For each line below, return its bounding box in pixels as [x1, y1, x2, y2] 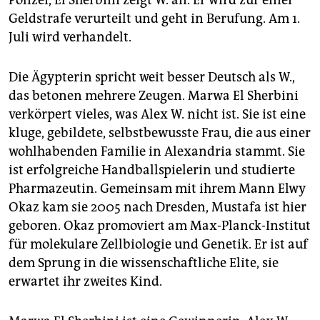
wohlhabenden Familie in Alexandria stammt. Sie [9, 144, 305, 160]
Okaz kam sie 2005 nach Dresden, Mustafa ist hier [9, 199, 306, 216]
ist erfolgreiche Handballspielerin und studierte [9, 162, 295, 179]
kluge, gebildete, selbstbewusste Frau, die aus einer [9, 125, 311, 141]
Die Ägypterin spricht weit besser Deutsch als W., [9, 69, 295, 86]
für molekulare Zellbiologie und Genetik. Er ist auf [9, 236, 308, 253]
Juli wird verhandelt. [9, 29, 131, 46]
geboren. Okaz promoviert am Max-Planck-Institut [9, 218, 311, 234]
